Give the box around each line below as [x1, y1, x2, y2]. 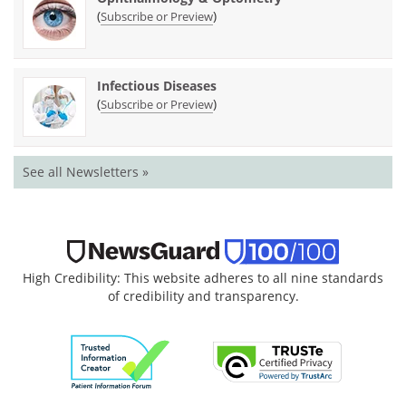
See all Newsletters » [23, 162, 149, 180]
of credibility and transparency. [107, 286, 299, 304]
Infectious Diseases [97, 76, 217, 94]
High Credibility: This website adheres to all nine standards [23, 268, 383, 286]
